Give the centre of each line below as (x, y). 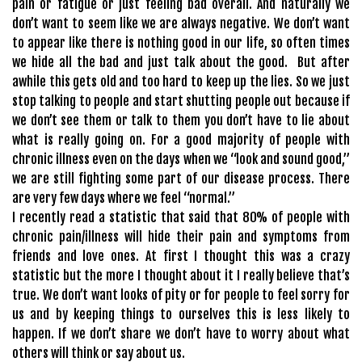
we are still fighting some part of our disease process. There (181, 178)
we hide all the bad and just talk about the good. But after (181, 62)
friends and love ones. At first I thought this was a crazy (181, 256)
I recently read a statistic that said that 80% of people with (181, 217)
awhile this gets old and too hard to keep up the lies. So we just (181, 81)
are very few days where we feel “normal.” (124, 198)
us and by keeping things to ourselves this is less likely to (181, 314)
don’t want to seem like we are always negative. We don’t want (181, 23)
